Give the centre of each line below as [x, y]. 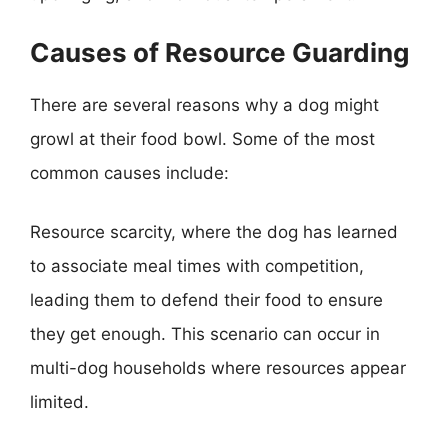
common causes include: [129, 172]
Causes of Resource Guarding [219, 52]
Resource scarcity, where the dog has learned [214, 232]
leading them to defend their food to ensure [206, 300]
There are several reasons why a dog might [204, 104]
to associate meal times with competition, [197, 266]
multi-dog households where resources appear [218, 368]
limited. [59, 402]
